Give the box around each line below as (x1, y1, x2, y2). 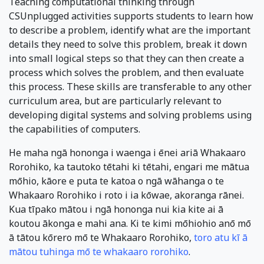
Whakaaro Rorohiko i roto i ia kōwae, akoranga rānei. (9, 189, 244, 202)
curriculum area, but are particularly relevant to (9, 94, 222, 108)
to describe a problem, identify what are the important (9, 24, 250, 37)
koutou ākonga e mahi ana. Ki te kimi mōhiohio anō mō (9, 217, 251, 230)
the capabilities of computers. (9, 123, 140, 136)
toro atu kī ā (194, 231, 247, 245)
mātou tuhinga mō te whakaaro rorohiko (9, 245, 189, 259)
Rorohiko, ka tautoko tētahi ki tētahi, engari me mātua (9, 160, 249, 174)
